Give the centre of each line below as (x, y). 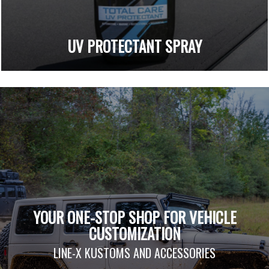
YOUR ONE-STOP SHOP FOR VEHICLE (134, 217)
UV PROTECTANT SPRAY (134, 46)
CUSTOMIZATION (134, 233)
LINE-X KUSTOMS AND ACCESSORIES (134, 252)
